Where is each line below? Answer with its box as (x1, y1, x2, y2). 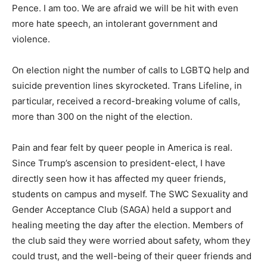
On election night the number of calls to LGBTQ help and (12, 64, 249, 76)
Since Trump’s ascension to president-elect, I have (12, 157, 225, 169)
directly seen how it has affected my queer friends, (12, 173, 226, 185)
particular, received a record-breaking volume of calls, (12, 95, 240, 107)
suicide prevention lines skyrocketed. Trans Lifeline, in (12, 80, 242, 92)
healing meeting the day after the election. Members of (12, 219, 243, 231)
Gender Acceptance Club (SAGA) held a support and (12, 204, 231, 216)
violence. (12, 33, 50, 45)
